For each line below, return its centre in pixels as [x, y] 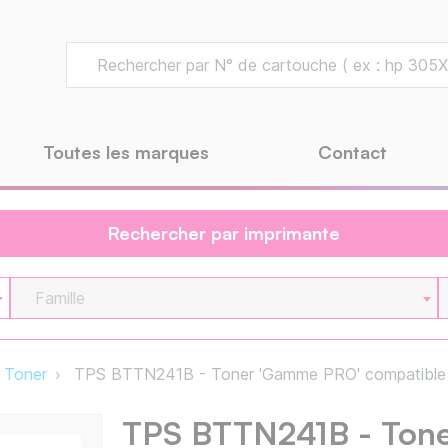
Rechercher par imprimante [224, 233]
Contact [352, 152]
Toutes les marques [126, 152]
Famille [60, 298]
